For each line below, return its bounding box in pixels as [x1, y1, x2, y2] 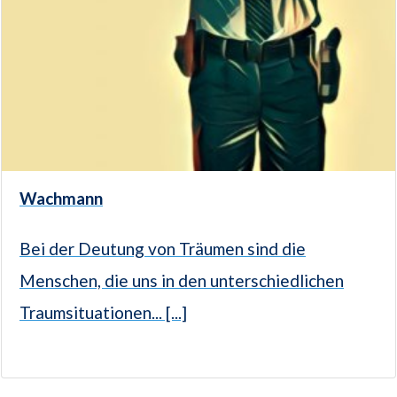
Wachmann [19, 188, 103, 209]
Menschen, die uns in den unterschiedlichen [19, 270, 344, 292]
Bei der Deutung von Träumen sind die [19, 238, 306, 260]
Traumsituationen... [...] [19, 302, 187, 323]
